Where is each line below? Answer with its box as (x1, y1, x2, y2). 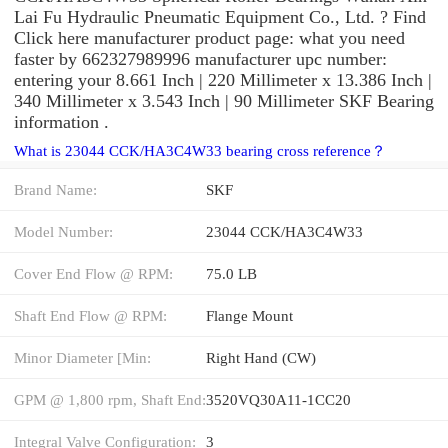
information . (14, 111, 109, 132)
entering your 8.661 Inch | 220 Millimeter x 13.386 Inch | (14, 69, 432, 90)
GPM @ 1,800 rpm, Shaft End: (14, 390, 206, 408)
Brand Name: (14, 180, 97, 198)
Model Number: (14, 222, 113, 240)
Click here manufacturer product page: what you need (14, 27, 405, 48)
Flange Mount (206, 306, 293, 324)
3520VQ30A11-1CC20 (206, 390, 351, 408)
